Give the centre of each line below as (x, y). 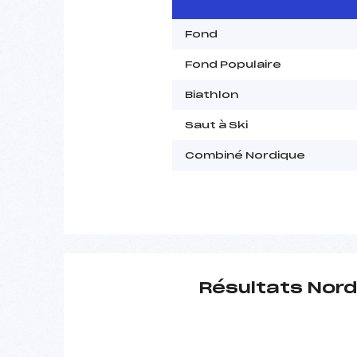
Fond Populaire (233, 64)
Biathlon (212, 94)
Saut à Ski (216, 125)
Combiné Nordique (245, 155)
